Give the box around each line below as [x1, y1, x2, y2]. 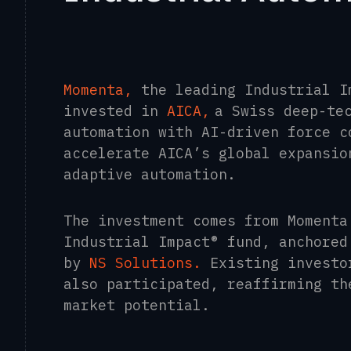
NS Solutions [89, 254, 193, 272]
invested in [63, 102, 167, 120]
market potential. [63, 296, 210, 314]
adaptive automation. [63, 165, 236, 183]
